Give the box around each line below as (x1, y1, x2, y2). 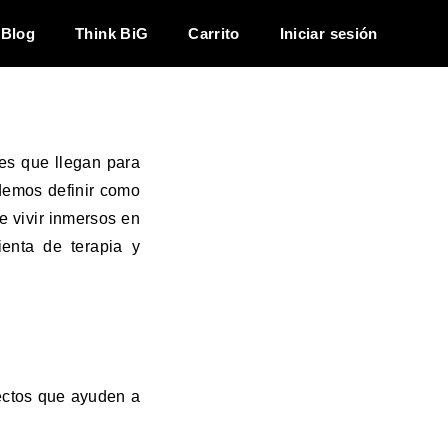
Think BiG (75, 25, 149, 42)
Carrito (188, 25, 240, 42)
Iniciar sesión (279, 25, 378, 42)
